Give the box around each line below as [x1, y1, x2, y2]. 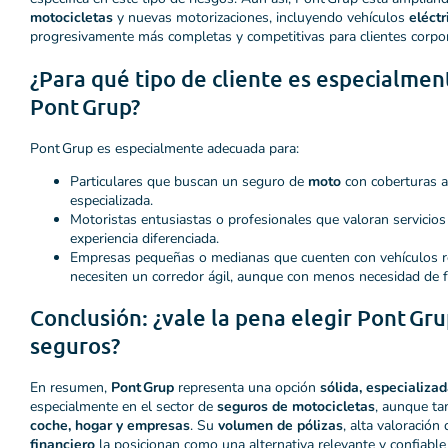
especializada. [70, 190, 153, 210]
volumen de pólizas [218, 416, 343, 436]
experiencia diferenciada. [70, 228, 219, 248]
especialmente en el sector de [30, 397, 217, 417]
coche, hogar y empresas [30, 416, 190, 436]
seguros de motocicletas [217, 397, 375, 417]
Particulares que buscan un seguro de [70, 171, 308, 191]
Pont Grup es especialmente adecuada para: [30, 138, 299, 158]
